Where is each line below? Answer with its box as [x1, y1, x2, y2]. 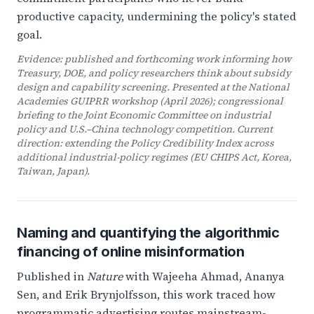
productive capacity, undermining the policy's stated [17, 8, 296, 24]
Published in [17, 268, 87, 284]
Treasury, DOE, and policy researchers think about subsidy [17, 66, 291, 80]
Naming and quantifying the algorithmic [17, 224, 280, 241]
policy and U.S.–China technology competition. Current [17, 122, 273, 136]
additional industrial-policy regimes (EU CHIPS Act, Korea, [17, 150, 292, 164]
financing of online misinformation [17, 243, 245, 260]
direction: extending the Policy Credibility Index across [17, 136, 274, 150]
